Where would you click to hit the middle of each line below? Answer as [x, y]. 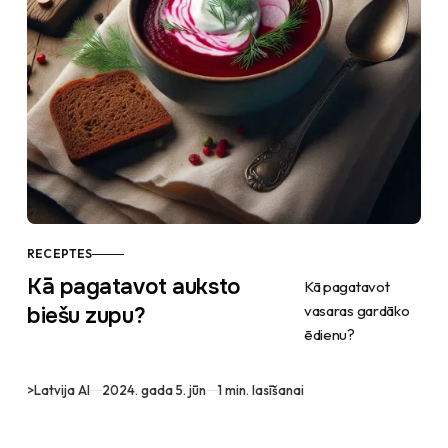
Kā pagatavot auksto [134, 287]
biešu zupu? [86, 316]
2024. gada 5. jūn [154, 390]
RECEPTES [60, 254]
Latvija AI [62, 390]
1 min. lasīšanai [261, 390]
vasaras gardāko [356, 311]
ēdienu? [329, 335]
